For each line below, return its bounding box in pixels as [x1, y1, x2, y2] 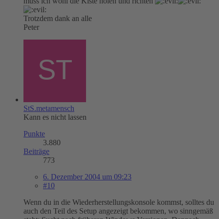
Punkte [23, 129, 45, 138]
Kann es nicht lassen [23, 112, 87, 121]
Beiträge [23, 147, 49, 155]
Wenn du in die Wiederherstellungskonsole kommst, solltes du [23, 197, 214, 206]
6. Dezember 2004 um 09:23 [43, 172, 131, 181]
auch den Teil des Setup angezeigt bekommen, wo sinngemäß [23, 206, 213, 215]
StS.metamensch [23, 104, 74, 112]
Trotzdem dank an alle [23, 14, 92, 22]
